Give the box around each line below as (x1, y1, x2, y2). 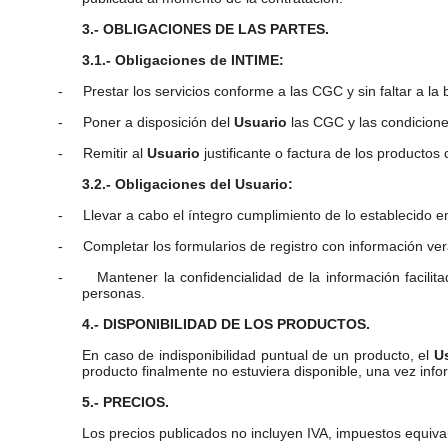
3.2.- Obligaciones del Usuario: (82, 176, 293, 192)
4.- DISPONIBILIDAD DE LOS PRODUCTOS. (82, 316, 370, 332)
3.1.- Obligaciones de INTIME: (82, 52, 284, 68)
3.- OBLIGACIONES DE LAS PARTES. (82, 21, 329, 37)
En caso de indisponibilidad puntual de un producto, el (82, 347, 435, 363)
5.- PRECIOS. (82, 394, 169, 410)
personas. (82, 285, 145, 301)
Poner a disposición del (83, 114, 234, 130)
